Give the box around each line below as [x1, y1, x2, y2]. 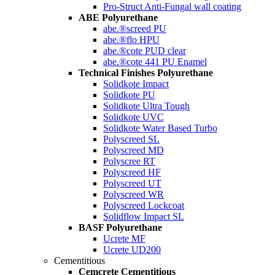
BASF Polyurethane [79, 222, 162, 233]
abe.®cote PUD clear [103, 45, 186, 56]
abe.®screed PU [103, 23, 166, 34]
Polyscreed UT [103, 178, 161, 188]
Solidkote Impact [103, 79, 169, 89]
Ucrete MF [103, 233, 145, 244]
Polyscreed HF [103, 167, 161, 177]
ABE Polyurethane [79, 12, 158, 23]
